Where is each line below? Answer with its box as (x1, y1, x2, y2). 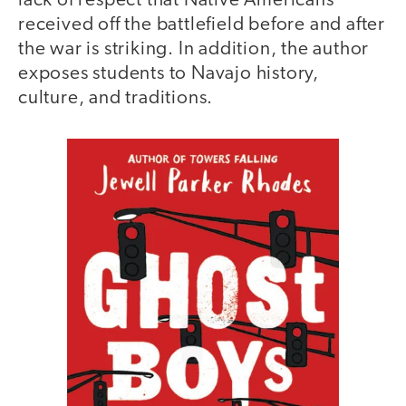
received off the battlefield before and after (18, 14, 385, 34)
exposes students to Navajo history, (18, 63, 319, 83)
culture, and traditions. (18, 88, 214, 108)
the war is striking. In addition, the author (18, 39, 370, 59)
